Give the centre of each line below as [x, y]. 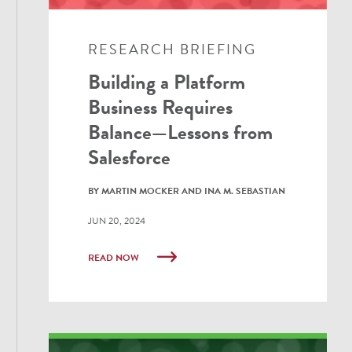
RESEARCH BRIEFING [172, 49]
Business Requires [161, 108]
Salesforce [130, 158]
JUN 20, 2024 [117, 221]
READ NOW [115, 258]
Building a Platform [167, 82]
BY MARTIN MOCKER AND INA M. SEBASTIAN [187, 191]
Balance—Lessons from [181, 133]
